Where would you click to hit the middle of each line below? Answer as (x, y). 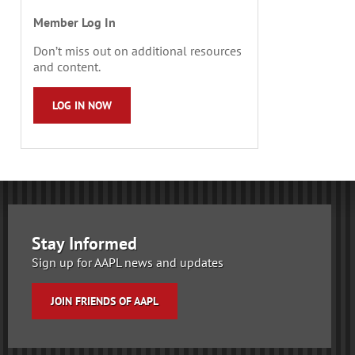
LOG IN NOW (82, 106)
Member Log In (74, 23)
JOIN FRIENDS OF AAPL (105, 302)
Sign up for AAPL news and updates (128, 263)
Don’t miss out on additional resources (137, 51)
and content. (67, 67)
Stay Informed (84, 244)
